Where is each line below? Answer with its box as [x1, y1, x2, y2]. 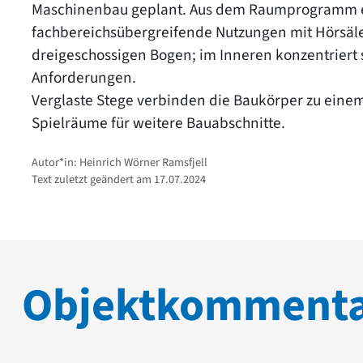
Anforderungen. [32, 66, 136, 89]
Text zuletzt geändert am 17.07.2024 [32, 170, 206, 188]
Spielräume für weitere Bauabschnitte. [32, 111, 285, 135]
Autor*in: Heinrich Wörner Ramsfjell [32, 153, 207, 171]
